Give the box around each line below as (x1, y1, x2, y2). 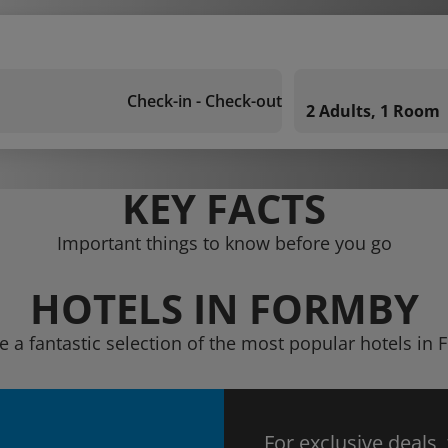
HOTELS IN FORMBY (29, 281, 419, 336)
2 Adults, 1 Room (306, 100, 440, 122)
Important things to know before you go (56, 231, 392, 255)
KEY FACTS (122, 181, 326, 236)
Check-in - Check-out (127, 90, 282, 112)
